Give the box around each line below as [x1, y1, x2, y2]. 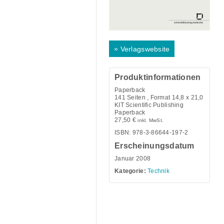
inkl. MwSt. [137, 117, 164, 123]
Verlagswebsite [120, 45, 170, 53]
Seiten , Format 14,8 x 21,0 [125, 93, 203, 101]
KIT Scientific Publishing [114, 101, 183, 108]
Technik [147, 167, 170, 174]
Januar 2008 [114, 154, 151, 162]
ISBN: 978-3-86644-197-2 [114, 128, 188, 136]
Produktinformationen [114, 72, 201, 81]
